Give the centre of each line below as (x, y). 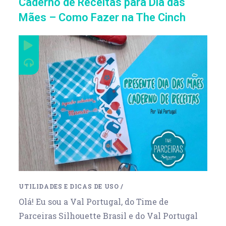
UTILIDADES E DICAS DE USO (69, 186)
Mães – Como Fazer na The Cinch (102, 17)
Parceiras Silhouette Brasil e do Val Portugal (108, 215)
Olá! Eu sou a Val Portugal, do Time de (94, 201)
